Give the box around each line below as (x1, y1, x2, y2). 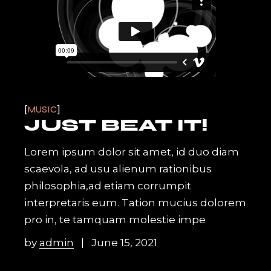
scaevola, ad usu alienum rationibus (24, 163, 212, 175)
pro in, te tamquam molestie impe (24, 214, 206, 226)
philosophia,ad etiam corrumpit (24, 180, 192, 192)
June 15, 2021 (91, 237, 158, 249)
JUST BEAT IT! (24, 116, 209, 135)
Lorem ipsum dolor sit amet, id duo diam (24, 146, 240, 158)
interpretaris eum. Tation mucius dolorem (24, 197, 247, 209)
